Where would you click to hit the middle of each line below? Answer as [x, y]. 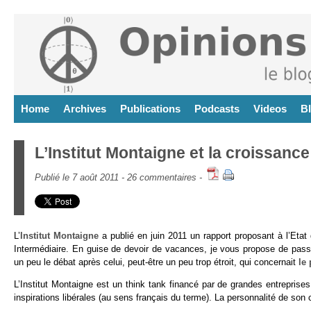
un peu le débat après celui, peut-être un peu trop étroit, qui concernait [156, 262]
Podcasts [217, 109]
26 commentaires [162, 177]
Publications [150, 109]
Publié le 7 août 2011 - [81, 177]
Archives [85, 109]
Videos [270, 109]
